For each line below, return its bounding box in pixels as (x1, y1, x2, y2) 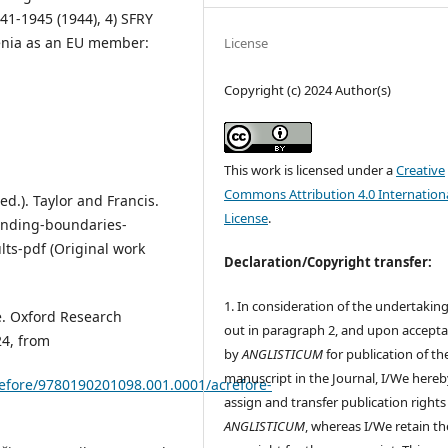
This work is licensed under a (224, 160, 397, 179)
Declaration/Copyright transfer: (224, 252, 433, 271)
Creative (396, 160, 446, 179)
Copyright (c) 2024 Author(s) (224, 80, 392, 99)
